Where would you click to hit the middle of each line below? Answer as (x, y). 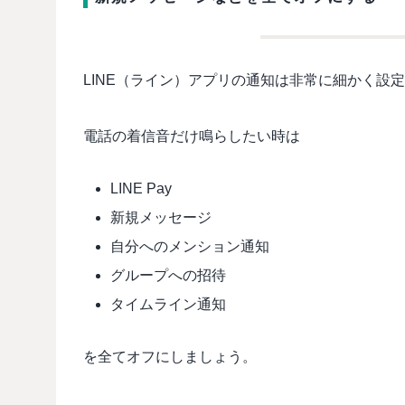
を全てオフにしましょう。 (170, 356)
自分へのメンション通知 (190, 246)
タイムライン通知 (168, 304)
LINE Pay (141, 188)
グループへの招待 (168, 275)
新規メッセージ (161, 217)
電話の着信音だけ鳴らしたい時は (192, 136)
